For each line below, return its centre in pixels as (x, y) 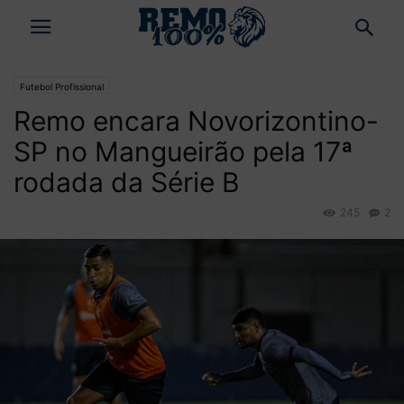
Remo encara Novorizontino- (196, 121)
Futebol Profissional (62, 87)
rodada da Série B (127, 182)
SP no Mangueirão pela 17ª (183, 151)
